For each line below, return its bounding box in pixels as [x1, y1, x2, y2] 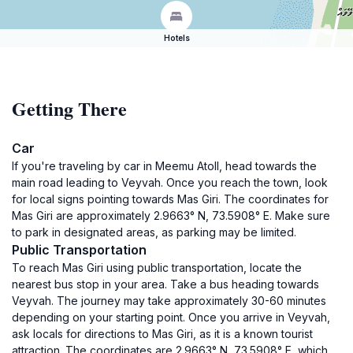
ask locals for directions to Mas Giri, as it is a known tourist [12, 327, 313, 340]
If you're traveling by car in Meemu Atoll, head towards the [12, 159, 317, 173]
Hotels [163, 33, 190, 43]
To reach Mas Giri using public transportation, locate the [12, 261, 302, 274]
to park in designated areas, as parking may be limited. [12, 225, 296, 239]
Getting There [12, 95, 127, 122]
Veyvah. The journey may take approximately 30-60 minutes [12, 294, 326, 307]
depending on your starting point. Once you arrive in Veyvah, [12, 310, 330, 324]
